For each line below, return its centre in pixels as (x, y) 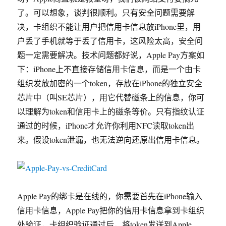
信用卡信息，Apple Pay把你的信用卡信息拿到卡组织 (111, 210)
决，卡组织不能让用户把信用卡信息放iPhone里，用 (109, 26)
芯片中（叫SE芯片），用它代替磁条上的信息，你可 (111, 97)
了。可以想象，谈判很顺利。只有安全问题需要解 (106, 12)
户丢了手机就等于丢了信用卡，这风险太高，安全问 (110, 41)
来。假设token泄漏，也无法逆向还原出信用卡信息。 (111, 139)
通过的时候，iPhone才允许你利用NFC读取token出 (106, 125)
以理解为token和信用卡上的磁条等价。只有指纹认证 (111, 111)
